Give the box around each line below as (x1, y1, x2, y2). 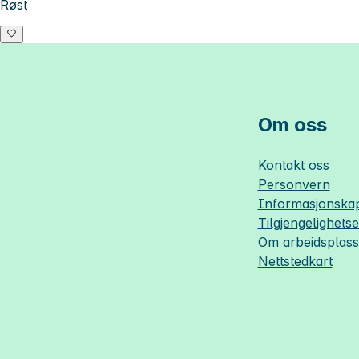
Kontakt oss (257, 157, 329, 174)
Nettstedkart (257, 253, 333, 270)
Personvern (257, 176, 330, 193)
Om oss (257, 113, 327, 137)
